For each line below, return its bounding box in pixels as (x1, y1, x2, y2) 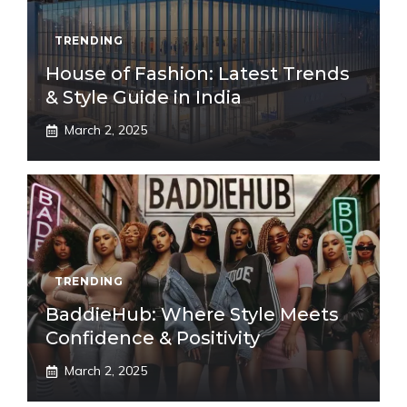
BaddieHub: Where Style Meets (45, 303, 339, 326)
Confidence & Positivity (45, 327, 260, 350)
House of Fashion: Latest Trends (45, 63, 350, 85)
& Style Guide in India (45, 86, 242, 109)
